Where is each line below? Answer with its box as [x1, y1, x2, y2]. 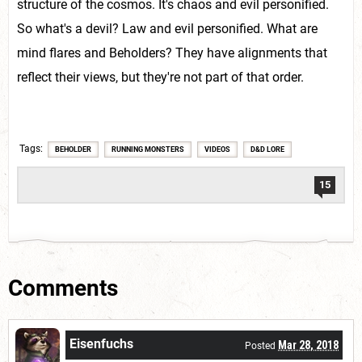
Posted [245, 340, 278, 352]
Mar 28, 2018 [278, 339, 339, 352]
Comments [8, 275, 118, 302]
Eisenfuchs [69, 336, 133, 352]
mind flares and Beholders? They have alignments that [17, 45, 327, 61]
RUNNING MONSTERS [112, 145, 184, 154]
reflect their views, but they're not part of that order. [17, 69, 304, 85]
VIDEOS [204, 145, 230, 154]
